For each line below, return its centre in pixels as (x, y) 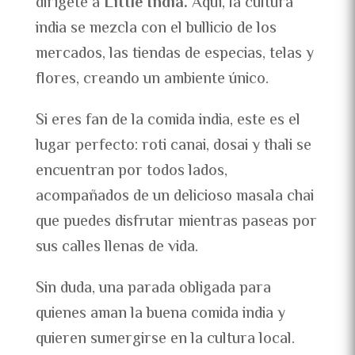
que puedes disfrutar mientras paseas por (176, 223)
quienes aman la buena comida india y (160, 315)
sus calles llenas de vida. (116, 248)
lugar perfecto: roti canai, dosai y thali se (173, 147)
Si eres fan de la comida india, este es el (168, 121)
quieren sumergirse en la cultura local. (165, 340)
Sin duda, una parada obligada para (153, 289)
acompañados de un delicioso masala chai (174, 197)
